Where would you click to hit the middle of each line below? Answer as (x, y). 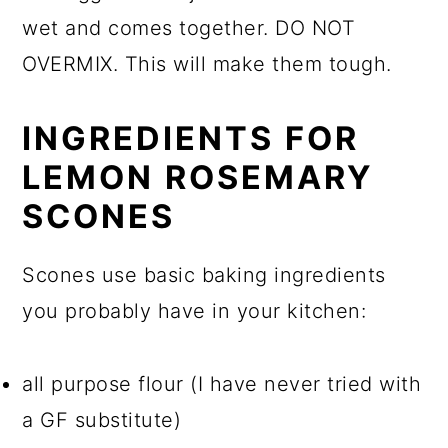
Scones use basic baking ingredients (204, 275)
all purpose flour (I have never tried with (222, 384)
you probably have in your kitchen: (194, 311)
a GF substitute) (102, 420)
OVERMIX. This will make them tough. (207, 64)
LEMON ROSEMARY (198, 177)
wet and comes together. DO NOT (189, 28)
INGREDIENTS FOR (191, 138)
